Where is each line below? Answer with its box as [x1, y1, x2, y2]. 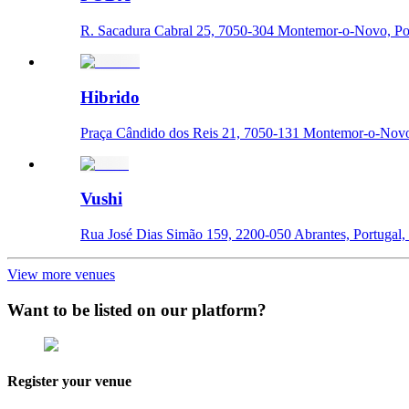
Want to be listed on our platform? [7, 299, 267, 320]
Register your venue [7, 372, 131, 389]
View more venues [7, 267, 115, 282]
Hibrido [80, 87, 140, 107]
